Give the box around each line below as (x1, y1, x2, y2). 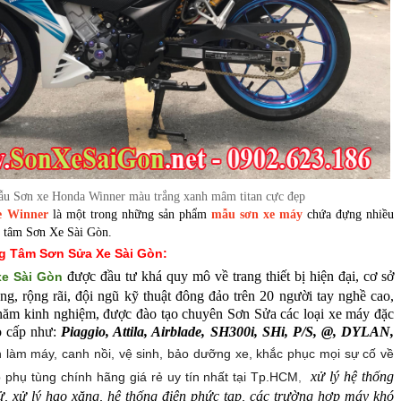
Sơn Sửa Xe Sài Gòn (39, 246, 164, 261)
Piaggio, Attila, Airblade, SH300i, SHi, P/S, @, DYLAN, (61, 324, 394, 340)
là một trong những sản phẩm (47, 208, 211, 222)
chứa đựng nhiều (302, 208, 395, 222)
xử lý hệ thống (306, 369, 395, 385)
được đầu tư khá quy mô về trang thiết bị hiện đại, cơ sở (67, 269, 395, 285)
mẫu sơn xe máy (210, 208, 303, 222)
